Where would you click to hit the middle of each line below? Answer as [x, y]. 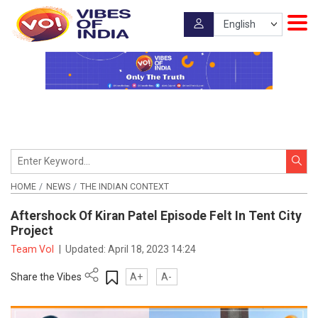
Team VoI [33, 249]
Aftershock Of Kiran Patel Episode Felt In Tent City [156, 216]
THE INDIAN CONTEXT [124, 186]
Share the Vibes [46, 276]
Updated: [87, 249]
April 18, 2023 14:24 [152, 249]
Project [32, 231]
